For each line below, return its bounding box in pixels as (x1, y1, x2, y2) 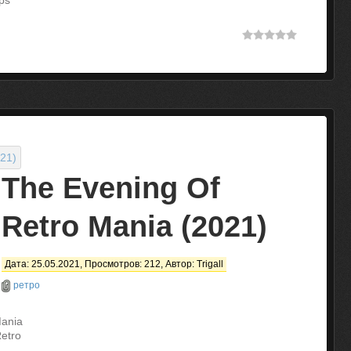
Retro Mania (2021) (2, 210, 267, 243)
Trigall (197, 259, 223, 270)
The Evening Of (2, 172, 220, 204)
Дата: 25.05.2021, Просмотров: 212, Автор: (5, 259, 197, 270)
